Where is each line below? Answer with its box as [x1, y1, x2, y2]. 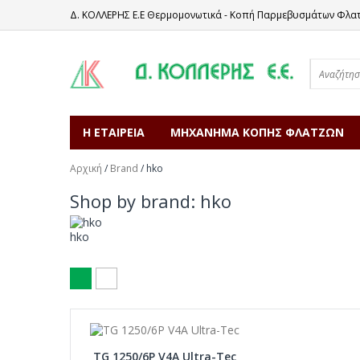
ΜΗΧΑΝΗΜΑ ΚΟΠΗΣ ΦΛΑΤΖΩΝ [170, 125, 344, 140]
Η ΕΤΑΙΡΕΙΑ [83, 125, 145, 140]
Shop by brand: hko [70, 189, 231, 213]
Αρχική [70, 162, 102, 175]
